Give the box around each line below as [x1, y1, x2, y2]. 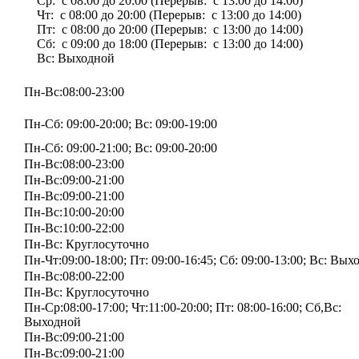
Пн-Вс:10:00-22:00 [24, 220, 124, 235]
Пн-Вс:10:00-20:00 [24, 204, 124, 219]
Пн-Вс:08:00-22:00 [24, 268, 124, 283]
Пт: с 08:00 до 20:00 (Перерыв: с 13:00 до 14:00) [24, 22, 303, 36]
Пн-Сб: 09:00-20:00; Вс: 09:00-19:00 [24, 116, 217, 131]
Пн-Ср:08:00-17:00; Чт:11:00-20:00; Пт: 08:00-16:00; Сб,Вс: [24, 300, 341, 314]
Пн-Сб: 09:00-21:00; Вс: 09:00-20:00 [24, 140, 217, 155]
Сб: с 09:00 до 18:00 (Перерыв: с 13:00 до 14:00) [24, 36, 303, 50]
